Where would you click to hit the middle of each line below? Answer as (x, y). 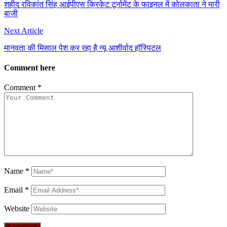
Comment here (30, 67)
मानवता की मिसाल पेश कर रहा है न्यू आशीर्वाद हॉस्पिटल (83, 48)
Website (17, 209)
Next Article (24, 30)
